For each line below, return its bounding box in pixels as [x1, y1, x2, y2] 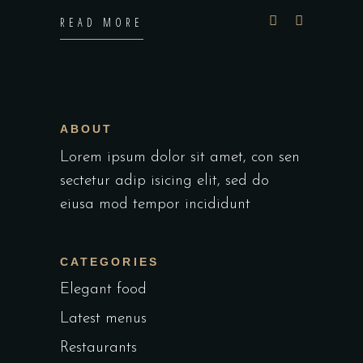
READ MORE [60, 14, 144, 30]
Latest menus [60, 310, 147, 327]
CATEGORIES [60, 254, 159, 268]
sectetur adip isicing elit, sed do [60, 173, 269, 189]
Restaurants [60, 340, 137, 356]
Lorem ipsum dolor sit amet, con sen [60, 149, 300, 165]
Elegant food [60, 281, 147, 297]
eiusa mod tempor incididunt [60, 196, 250, 212]
